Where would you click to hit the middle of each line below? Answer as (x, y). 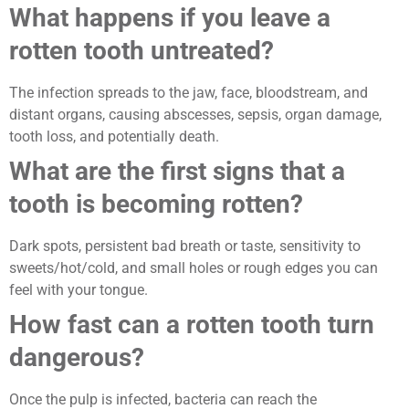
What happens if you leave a (170, 17)
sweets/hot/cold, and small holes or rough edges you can (194, 267)
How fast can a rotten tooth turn (192, 324)
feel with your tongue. (79, 289)
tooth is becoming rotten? (156, 204)
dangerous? (77, 357)
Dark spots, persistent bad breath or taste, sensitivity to (185, 246)
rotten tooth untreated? (142, 50)
